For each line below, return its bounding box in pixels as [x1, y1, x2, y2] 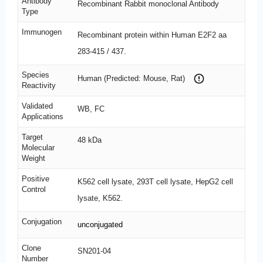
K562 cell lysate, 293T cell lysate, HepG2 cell [77, 177, 233, 186]
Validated [22, 101, 53, 110]
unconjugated [77, 220, 123, 229]
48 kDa [77, 135, 102, 144]
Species [22, 70, 49, 79]
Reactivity [22, 80, 56, 90]
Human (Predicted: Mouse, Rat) [77, 73, 185, 83]
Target [22, 132, 43, 141]
